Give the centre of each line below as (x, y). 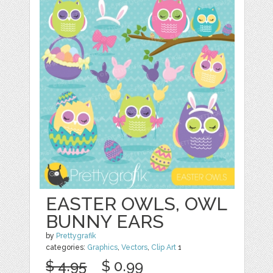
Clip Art (164, 247)
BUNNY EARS (105, 221)
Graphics (103, 247)
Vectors (135, 247)
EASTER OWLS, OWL (136, 204)
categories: (67, 247)
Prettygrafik (76, 236)
